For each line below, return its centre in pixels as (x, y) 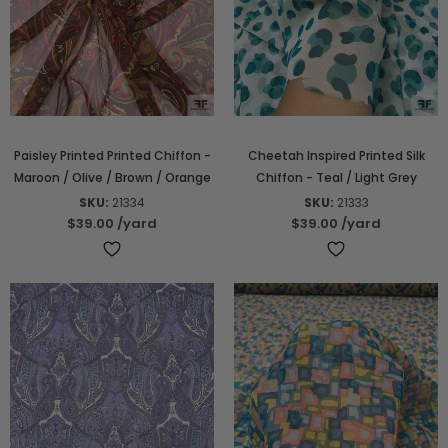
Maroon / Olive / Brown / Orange (112, 178)
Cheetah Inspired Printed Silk (336, 156)
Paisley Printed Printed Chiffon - (112, 156)
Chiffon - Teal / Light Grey (336, 178)
